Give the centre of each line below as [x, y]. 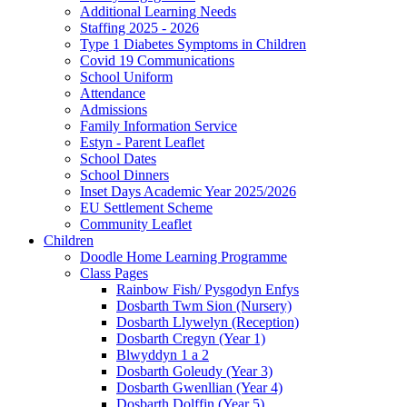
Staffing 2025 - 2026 [139, 28]
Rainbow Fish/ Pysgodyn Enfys [208, 290]
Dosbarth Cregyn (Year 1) [191, 339]
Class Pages [114, 273]
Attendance [113, 94]
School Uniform [126, 77]
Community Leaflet [136, 224]
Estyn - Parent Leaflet [142, 143]
